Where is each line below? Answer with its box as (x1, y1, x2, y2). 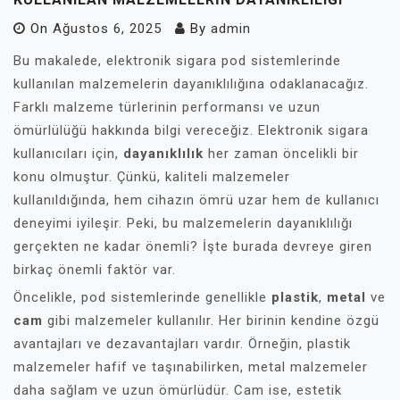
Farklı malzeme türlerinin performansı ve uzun (13, 99, 321, 115)
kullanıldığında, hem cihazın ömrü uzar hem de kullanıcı (13, 192, 379, 208)
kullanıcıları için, (13, 146, 123, 162)
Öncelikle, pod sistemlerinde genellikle (13, 289, 271, 305)
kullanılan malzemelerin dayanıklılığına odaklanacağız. (13, 76, 369, 92)
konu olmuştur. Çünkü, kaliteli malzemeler (13, 169, 290, 185)
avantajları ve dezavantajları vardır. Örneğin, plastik (13, 336, 351, 352)
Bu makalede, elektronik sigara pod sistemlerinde (13, 53, 341, 69)
